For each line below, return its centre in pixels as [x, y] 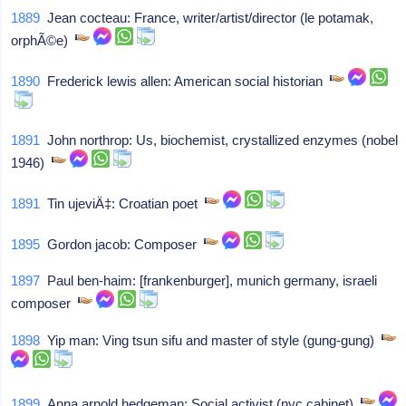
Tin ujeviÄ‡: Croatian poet [123, 203]
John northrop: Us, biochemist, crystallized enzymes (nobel [219, 140]
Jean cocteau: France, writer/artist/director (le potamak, [207, 18]
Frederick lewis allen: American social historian [185, 81]
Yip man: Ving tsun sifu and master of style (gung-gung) [211, 340]
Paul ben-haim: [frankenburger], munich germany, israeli [209, 280]
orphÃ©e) [43, 40]
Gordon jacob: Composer [122, 244]
